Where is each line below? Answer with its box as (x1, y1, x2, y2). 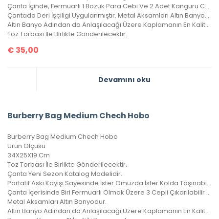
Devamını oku (98, 75, 151, 85)
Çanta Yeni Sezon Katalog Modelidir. (7, 169, 122, 179)
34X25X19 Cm (7, 151, 50, 160)
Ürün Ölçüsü (7, 141, 45, 151)
